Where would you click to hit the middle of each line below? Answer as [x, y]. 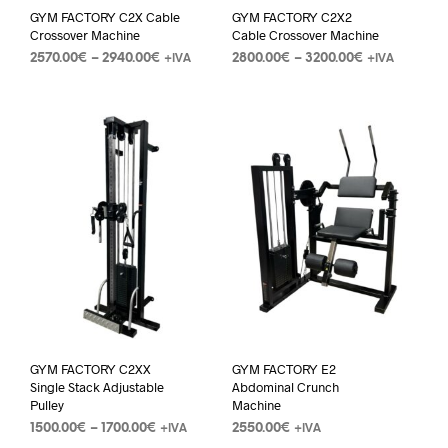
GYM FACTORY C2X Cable [105, 17]
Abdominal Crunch [285, 386]
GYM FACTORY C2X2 [291, 17]
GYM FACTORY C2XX [90, 368]
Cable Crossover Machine [305, 35]
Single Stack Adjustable [97, 386]
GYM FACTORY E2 [283, 368]
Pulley [47, 404]
